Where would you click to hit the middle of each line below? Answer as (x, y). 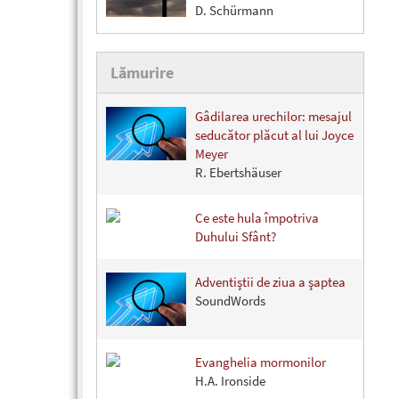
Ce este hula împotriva (257, 218)
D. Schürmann (234, 11)
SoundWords (230, 301)
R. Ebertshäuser (238, 173)
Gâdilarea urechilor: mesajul (273, 117)
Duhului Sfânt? (236, 237)
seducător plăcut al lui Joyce (274, 135)
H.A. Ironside (230, 381)
